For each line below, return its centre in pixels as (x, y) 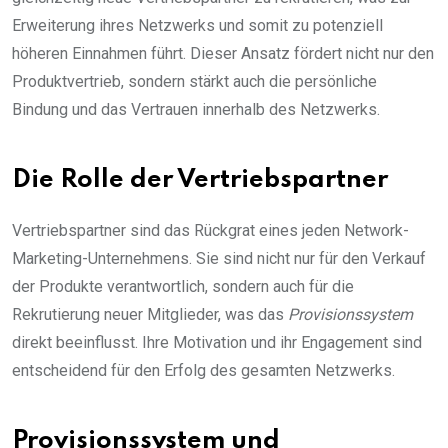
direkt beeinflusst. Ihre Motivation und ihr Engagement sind (217, 342)
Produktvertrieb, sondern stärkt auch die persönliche (194, 81)
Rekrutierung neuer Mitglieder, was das (150, 314)
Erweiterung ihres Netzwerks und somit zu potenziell (197, 25)
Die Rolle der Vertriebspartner (200, 180)
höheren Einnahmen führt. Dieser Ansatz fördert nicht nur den (223, 53)
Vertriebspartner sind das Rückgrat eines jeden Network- (210, 230)
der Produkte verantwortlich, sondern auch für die (183, 286)
